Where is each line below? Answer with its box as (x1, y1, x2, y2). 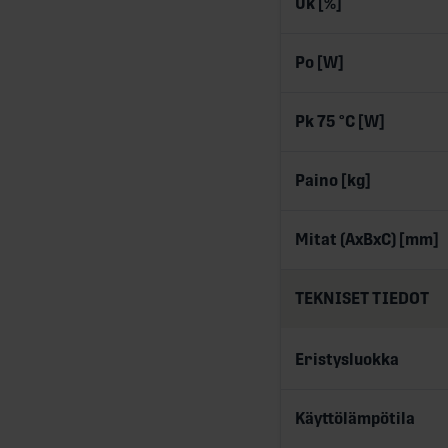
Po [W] (295, 52, 344, 72)
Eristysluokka (295, 349, 399, 369)
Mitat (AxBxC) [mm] (295, 229, 439, 249)
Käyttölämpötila (295, 408, 415, 428)
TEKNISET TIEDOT (295, 288, 430, 308)
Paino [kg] (295, 170, 371, 190)
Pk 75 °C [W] (295, 111, 385, 131)
